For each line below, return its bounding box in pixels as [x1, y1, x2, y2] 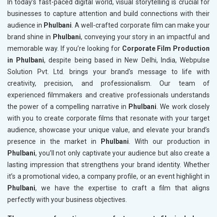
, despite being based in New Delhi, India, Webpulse [44, 56, 210, 64]
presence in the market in [7, 138, 101, 146]
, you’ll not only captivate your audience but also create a [35, 149, 210, 157]
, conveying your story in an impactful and [80, 33, 210, 41]
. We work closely [156, 103, 210, 111]
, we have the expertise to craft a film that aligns [35, 184, 210, 192]
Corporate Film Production [122, 45, 210, 53]
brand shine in [7, 33, 53, 41]
